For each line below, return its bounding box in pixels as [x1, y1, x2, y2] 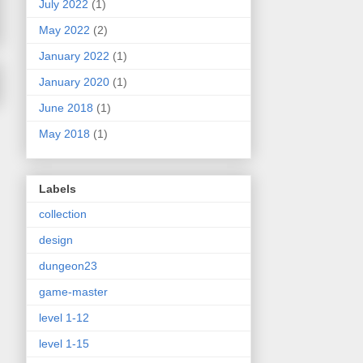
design [39, 233, 73, 246]
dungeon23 [39, 258, 97, 272]
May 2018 [39, 126, 90, 140]
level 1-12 [39, 310, 89, 324]
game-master [39, 284, 108, 298]
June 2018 [39, 100, 93, 114]
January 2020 [39, 75, 109, 88]
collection [39, 207, 87, 220]
